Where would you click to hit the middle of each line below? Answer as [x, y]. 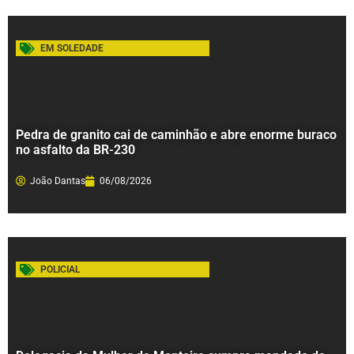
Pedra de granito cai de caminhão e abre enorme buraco [176, 135]
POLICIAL [60, 270]
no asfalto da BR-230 [75, 150]
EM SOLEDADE [72, 49]
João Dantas [58, 181]
